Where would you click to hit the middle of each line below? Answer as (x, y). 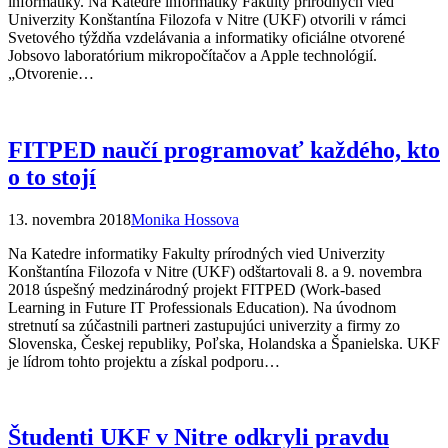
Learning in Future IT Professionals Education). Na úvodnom (202, 307)
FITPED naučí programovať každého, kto (224, 149)
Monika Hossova (185, 219)
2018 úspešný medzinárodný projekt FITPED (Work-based (194, 289)
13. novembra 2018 (69, 219)
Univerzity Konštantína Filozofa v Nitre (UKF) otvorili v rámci (207, 19)
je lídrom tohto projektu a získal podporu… (144, 361)
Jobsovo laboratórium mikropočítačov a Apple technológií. (192, 55)
